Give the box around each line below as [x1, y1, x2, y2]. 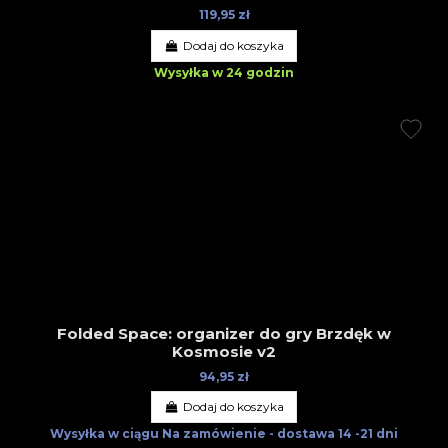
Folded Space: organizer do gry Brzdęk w [57, 323, 391, 343]
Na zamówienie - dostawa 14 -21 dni [162, 426, 398, 442]
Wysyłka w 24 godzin [153, 65, 294, 81]
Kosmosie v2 [172, 341, 276, 361]
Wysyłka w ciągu [50, 426, 162, 442]
